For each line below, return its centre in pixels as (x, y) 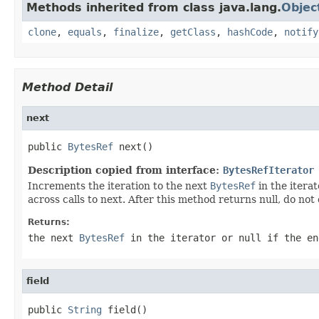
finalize (136, 32)
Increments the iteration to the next (119, 185)
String (85, 309)
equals (85, 32)
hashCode (250, 32)
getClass (193, 32)
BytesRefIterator (268, 170)
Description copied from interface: (125, 170)
